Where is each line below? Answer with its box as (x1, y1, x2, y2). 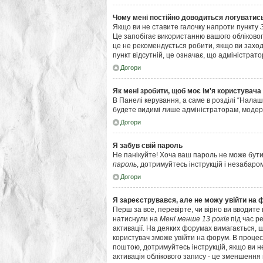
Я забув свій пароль (113, 141, 183, 150)
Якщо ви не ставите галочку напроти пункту (113, 23, 260, 31)
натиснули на (113, 215, 160, 223)
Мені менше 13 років (160, 215, 229, 223)
